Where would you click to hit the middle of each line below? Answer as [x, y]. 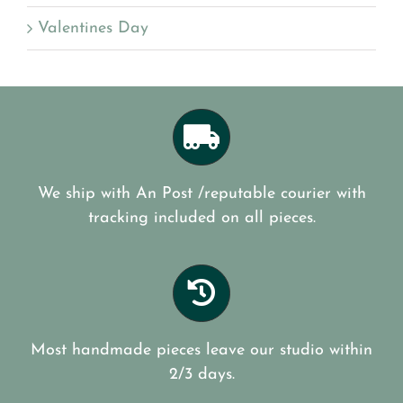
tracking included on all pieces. [201, 219]
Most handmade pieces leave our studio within [201, 350]
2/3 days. [201, 374]
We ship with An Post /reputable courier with [201, 194]
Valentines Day [93, 28]
